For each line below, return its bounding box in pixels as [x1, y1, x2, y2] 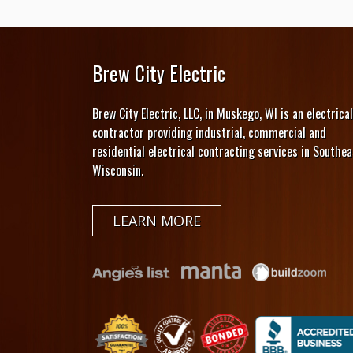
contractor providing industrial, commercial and [92, 123, 326, 143]
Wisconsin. [92, 161, 143, 180]
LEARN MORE [113, 211, 201, 231]
